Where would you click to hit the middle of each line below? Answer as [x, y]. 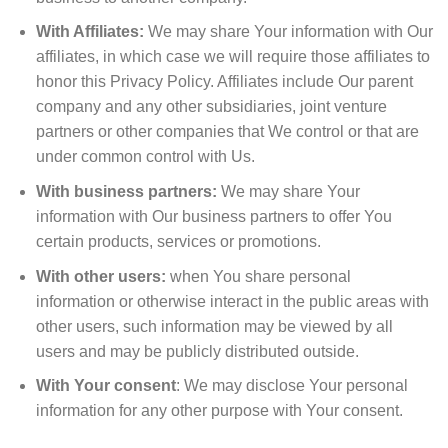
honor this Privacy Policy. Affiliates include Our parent [224, 82]
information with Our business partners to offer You [213, 216]
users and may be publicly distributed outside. [197, 351]
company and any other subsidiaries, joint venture [211, 107]
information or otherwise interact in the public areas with [232, 301]
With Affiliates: [89, 32]
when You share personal [258, 276]
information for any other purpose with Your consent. [219, 411]
